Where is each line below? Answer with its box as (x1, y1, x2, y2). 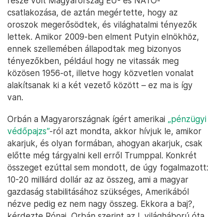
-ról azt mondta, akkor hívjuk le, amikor (49, 126, 201, 137)
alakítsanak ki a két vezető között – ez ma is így (7, 80, 193, 91)
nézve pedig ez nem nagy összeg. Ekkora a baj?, (7, 199, 195, 209)
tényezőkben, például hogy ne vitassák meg (7, 56, 179, 66)
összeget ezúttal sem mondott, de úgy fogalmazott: (7, 162, 208, 173)
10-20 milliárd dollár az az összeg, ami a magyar (7, 174, 188, 185)
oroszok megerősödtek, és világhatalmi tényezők (7, 19, 197, 30)
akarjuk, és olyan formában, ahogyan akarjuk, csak (7, 138, 202, 149)
